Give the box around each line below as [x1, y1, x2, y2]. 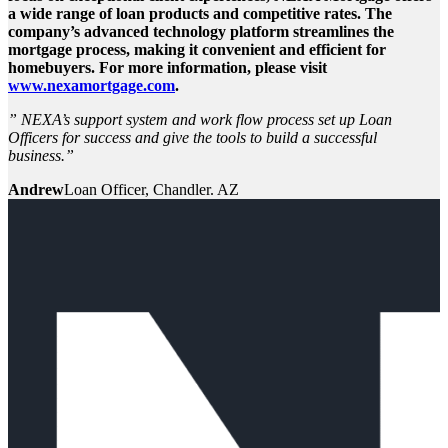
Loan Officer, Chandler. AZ [64, 180, 239, 198]
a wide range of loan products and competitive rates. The [8, 4, 392, 22]
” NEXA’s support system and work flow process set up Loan [8, 110, 392, 128]
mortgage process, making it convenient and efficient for [8, 40, 386, 58]
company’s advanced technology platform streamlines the [8, 22, 394, 40]
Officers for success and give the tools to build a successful [8, 128, 377, 146]
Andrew [8, 180, 64, 198]
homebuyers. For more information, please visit [8, 58, 327, 76]
